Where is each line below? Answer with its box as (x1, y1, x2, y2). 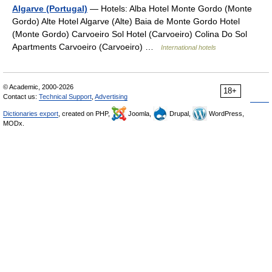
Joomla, (126, 110, 153, 117)
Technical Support (39, 93, 92, 100)
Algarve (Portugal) (12, 4, 87, 13)
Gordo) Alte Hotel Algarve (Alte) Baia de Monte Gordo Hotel (12, 16, 240, 26)
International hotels (161, 44, 216, 51)
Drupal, (168, 110, 192, 117)
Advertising (95, 93, 127, 100)
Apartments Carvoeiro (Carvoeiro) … (12, 42, 161, 52)
